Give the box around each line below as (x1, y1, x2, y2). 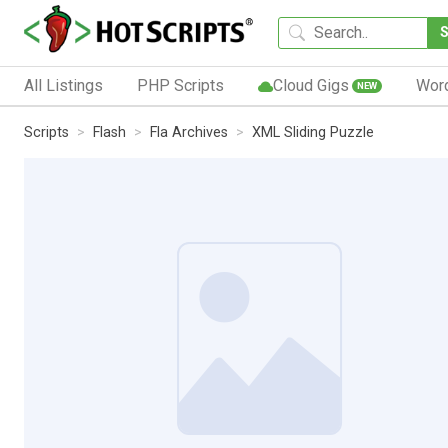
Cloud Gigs (272, 75, 349, 95)
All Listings (24, 75, 103, 95)
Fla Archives (150, 123, 228, 141)
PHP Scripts (136, 75, 224, 95)
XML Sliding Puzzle (252, 123, 374, 141)
